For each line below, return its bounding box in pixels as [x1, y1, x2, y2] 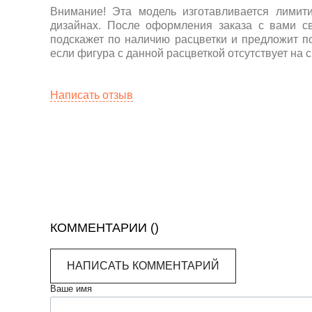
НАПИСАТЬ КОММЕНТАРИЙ [67, 260, 219, 272]
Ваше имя [50, 283, 92, 294]
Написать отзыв [50, 89, 133, 101]
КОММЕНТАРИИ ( [50, 221, 155, 235]
